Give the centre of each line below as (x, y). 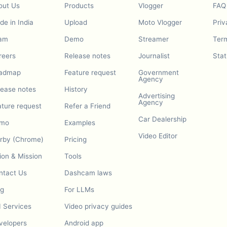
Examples (80, 123)
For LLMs (79, 190)
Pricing (75, 139)
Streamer (154, 39)
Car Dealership (163, 119)
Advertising (157, 96)
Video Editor (158, 136)
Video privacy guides (98, 206)
